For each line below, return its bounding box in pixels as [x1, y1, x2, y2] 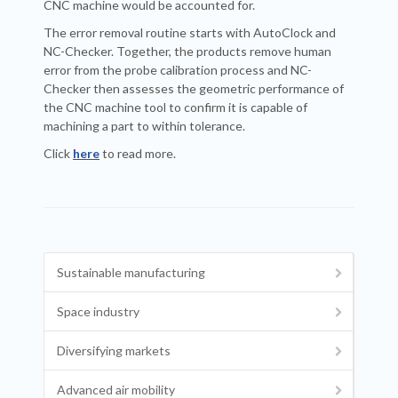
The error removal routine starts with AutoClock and [44, 25, 336, 40]
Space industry [57, 304, 139, 319]
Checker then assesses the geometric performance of [44, 81, 344, 96]
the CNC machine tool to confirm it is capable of [44, 99, 307, 115]
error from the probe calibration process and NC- [44, 62, 312, 77]
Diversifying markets [57, 343, 171, 358]
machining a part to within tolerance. [44, 118, 245, 133]
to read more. [99, 146, 176, 161]
